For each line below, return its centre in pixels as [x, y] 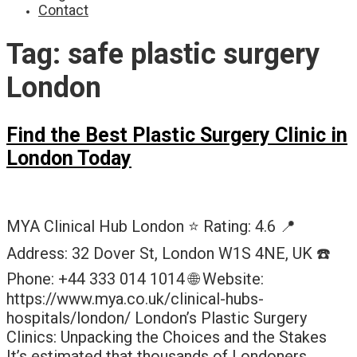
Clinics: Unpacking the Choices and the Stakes [167, 337]
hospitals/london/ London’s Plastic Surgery [157, 318]
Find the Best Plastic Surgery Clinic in [177, 135]
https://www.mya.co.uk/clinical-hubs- [135, 298]
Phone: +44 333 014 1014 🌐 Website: [135, 279]
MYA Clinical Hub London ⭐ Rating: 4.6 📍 [151, 226]
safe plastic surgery [194, 54]
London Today [69, 158]
